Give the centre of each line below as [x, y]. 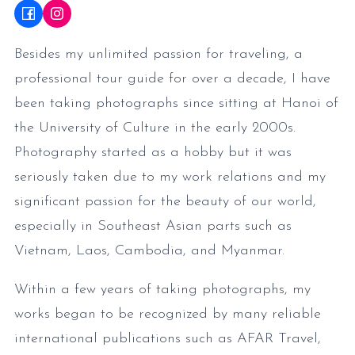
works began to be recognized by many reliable [168, 315]
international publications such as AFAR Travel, [168, 339]
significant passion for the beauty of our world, [165, 202]
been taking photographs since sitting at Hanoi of [176, 104]
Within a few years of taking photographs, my [162, 290]
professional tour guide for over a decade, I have [172, 79]
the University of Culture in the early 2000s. [155, 128]
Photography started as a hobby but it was [153, 153]
